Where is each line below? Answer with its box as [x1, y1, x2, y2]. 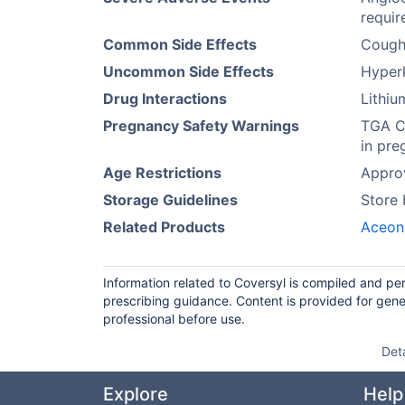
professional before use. [103, 311, 245, 326]
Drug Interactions [103, 89, 227, 108]
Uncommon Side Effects [103, 62, 274, 80]
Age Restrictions [103, 164, 221, 182]
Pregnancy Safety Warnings [103, 117, 299, 135]
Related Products [103, 218, 225, 236]
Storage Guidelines [103, 191, 238, 209]
